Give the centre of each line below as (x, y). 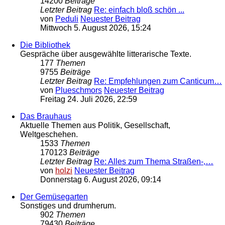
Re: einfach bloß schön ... (139, 10)
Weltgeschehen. (49, 135)
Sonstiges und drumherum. (68, 206)
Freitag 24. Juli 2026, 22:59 (89, 99)
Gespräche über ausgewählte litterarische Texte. (106, 54)
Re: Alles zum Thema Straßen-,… (154, 162)
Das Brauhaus (46, 117)
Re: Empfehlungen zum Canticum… (158, 81)
